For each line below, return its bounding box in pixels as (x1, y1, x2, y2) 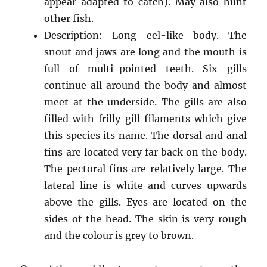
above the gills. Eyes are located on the (44, 195, 247, 208)
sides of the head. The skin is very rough (44, 212, 247, 225)
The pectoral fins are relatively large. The (44, 162, 247, 175)
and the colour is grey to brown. (44, 229, 194, 241)
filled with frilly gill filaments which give (44, 112, 247, 125)
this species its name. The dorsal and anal (44, 129, 247, 141)
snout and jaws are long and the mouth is (44, 45, 247, 58)
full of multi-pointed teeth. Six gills (44, 62, 247, 74)
